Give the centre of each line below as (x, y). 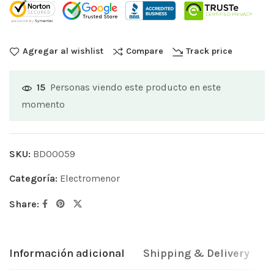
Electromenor (90, 179)
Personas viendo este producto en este (135, 87)
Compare (145, 51)
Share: (24, 204)
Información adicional (67, 254)
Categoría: (35, 179)
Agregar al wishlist (63, 51)
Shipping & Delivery (196, 254)
